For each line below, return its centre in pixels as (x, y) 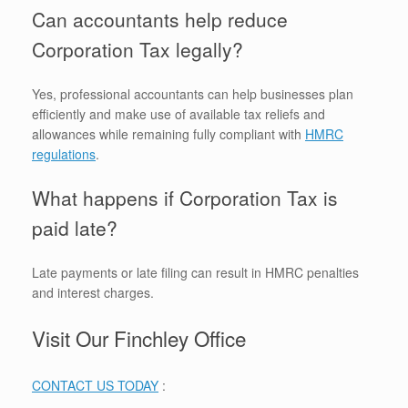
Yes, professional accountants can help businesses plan (193, 93)
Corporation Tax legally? (138, 49)
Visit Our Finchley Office (139, 338)
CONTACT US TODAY (95, 385)
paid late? (75, 227)
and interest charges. (93, 292)
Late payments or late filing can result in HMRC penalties (195, 272)
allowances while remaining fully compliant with (168, 133)
